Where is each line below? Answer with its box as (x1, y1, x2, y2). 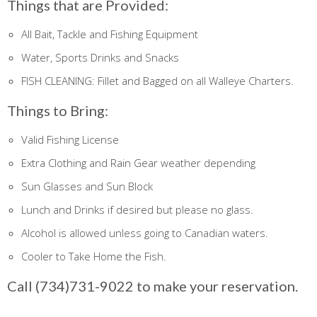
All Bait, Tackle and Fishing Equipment (21, 27, 198, 42)
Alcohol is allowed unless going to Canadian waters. (21, 226, 268, 241)
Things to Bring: (7, 102, 108, 120)
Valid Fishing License (21, 132, 119, 147)
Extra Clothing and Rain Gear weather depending (21, 156, 255, 171)
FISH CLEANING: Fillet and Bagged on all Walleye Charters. (21, 74, 294, 88)
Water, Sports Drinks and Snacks (21, 50, 179, 65)
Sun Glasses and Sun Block (21, 179, 153, 194)
